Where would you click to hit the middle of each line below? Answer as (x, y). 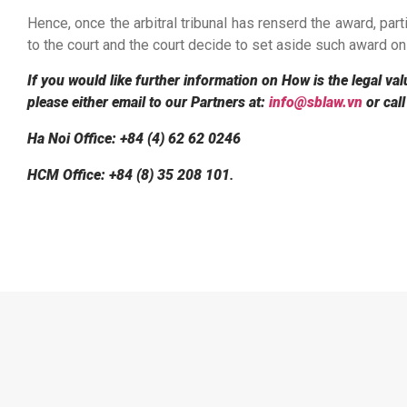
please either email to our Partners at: (148, 102)
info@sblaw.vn (316, 102)
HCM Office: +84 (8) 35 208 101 (129, 174)
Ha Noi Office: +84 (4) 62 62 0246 (134, 138)
